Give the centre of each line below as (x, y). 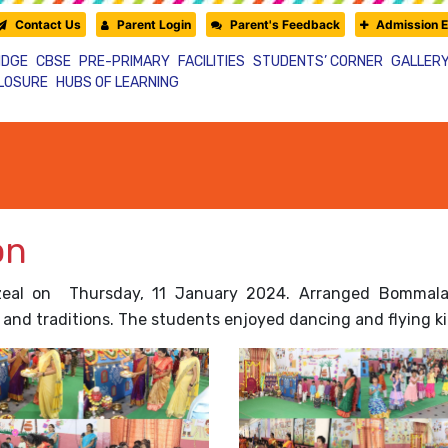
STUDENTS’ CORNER (317, 61)
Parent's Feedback (285, 24)
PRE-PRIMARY (124, 61)
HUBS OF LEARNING (117, 82)
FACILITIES (211, 61)
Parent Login (154, 24)
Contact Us (48, 24)
